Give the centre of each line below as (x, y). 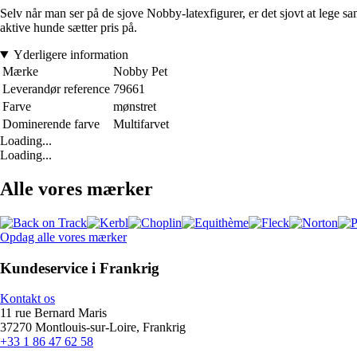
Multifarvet (141, 124)
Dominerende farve (51, 124)
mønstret (135, 107)
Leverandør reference (56, 89)
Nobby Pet (140, 72)
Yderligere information (71, 55)
